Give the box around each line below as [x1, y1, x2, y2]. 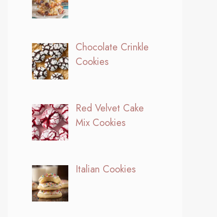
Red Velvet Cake [76, 101, 144, 115]
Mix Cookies [76, 115, 125, 130]
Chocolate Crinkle [76, 40, 149, 54]
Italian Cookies [76, 162, 136, 176]
